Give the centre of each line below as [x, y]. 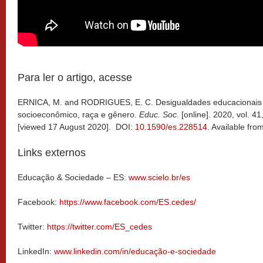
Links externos [52, 153]
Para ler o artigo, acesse [75, 77]
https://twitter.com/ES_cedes [100, 227]
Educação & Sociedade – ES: [73, 177]
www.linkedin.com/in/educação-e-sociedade [135, 251]
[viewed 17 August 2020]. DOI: [76, 127]
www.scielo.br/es [159, 177]
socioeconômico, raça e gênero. [78, 114]
